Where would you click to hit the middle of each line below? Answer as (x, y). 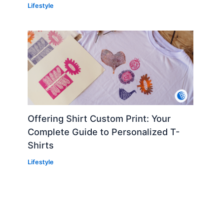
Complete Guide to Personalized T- (104, 132)
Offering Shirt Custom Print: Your (99, 119)
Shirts (41, 145)
